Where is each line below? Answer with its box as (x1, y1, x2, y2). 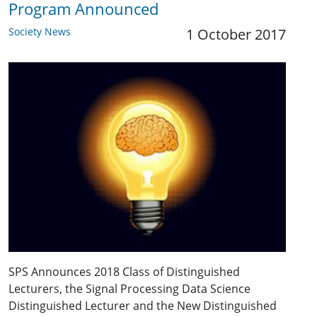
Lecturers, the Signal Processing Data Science (8, 280, 250, 296)
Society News (8, 24, 71, 38)
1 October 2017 (186, 24, 286, 44)
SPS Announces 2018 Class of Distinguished (8, 263, 240, 279)
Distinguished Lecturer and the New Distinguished (8, 297, 277, 313)
